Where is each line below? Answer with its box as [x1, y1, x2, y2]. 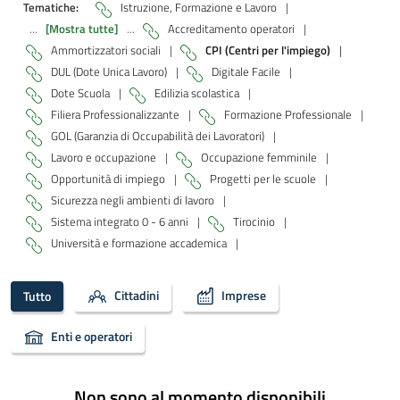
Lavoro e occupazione [51, 147, 159, 166]
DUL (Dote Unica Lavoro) [51, 62, 170, 80]
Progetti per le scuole [210, 169, 319, 187]
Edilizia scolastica [154, 83, 242, 102]
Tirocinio [233, 212, 278, 230]
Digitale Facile [212, 62, 283, 80]
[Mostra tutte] [46, 19, 121, 37]
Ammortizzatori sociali [51, 40, 163, 59]
